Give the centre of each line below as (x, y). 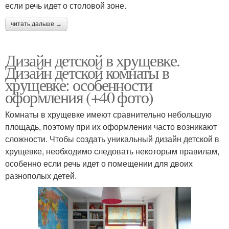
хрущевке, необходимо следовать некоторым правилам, (112, 151)
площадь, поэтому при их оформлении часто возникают (111, 126)
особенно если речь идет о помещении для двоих (99, 163)
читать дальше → (36, 24)
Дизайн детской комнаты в (87, 72)
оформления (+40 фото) (79, 97)
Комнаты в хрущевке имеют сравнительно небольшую (108, 114)
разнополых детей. (41, 175)
